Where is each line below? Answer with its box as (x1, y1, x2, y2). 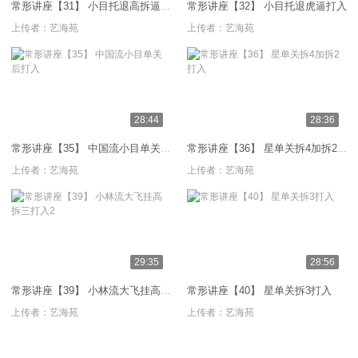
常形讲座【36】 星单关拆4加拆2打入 (337, 143, 347, 154)
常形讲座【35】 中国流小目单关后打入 (161, 143, 170, 154)
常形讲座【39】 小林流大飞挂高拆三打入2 (161, 285, 170, 296)
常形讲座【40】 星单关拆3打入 (187, 284, 332, 296)
